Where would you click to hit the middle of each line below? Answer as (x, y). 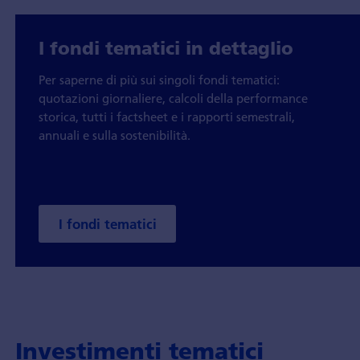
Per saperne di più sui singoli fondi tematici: (160, 80)
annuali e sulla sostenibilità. (115, 135)
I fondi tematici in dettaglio (166, 49)
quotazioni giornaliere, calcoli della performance (174, 98)
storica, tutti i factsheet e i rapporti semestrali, (167, 117)
